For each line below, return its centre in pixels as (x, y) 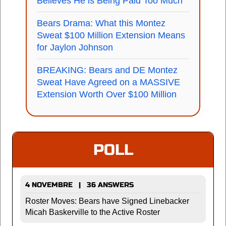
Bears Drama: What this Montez (101, 23)
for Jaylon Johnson (75, 47)
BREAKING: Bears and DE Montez (107, 70)
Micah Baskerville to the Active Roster (93, 212)
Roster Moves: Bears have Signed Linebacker (107, 201)
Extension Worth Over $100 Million (107, 94)
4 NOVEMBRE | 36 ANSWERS (79, 185)
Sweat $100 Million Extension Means (111, 35)
